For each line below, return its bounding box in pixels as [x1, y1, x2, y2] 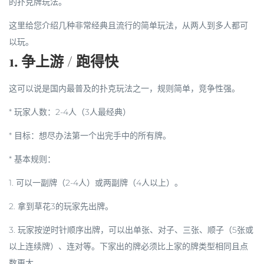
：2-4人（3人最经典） [47, 107, 131, 117]
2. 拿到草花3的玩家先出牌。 [9, 201, 113, 212]
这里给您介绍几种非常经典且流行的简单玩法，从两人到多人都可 [9, 20, 248, 31]
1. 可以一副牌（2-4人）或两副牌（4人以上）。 [9, 177, 183, 188]
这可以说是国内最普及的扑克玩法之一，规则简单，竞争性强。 [9, 83, 240, 94]
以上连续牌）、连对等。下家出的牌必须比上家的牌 [9, 241, 199, 252]
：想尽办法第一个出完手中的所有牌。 [31, 130, 171, 141]
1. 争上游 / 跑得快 [9, 51, 118, 70]
